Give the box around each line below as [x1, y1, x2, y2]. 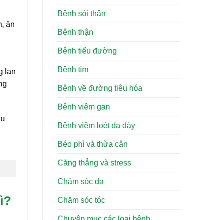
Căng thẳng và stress [57, 159, 131, 167]
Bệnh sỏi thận [57, 9, 106, 18]
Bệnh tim [57, 65, 88, 74]
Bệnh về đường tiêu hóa [57, 84, 142, 93]
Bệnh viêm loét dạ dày [57, 121, 135, 130]
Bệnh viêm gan [57, 103, 110, 111]
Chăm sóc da [57, 177, 104, 186]
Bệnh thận [57, 28, 93, 37]
